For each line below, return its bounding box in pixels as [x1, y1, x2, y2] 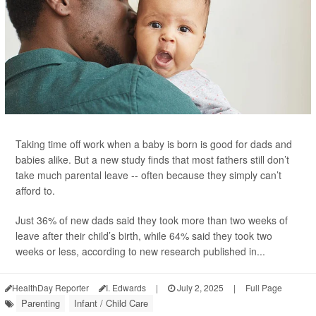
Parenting [21, 296, 60, 310]
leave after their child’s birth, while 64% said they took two [16, 228, 272, 243]
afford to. [16, 183, 55, 197]
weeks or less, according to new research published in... [16, 243, 265, 258]
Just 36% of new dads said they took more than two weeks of [16, 212, 288, 227]
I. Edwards [106, 281, 146, 293]
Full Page [245, 281, 282, 293]
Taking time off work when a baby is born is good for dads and [16, 136, 292, 151]
